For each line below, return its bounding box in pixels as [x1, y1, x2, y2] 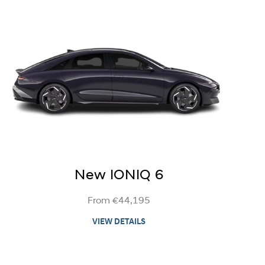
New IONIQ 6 [75, 168, 164, 183]
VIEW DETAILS [92, 217, 146, 227]
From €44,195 [88, 196, 151, 206]
